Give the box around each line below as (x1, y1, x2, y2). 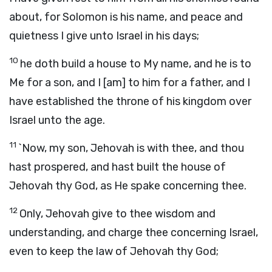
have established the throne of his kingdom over (9, 95, 251, 108)
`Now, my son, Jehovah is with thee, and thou (18, 141, 244, 155)
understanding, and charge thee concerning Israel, (9, 226, 258, 239)
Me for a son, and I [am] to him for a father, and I (9, 76, 250, 89)
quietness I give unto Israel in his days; (9, 29, 199, 42)
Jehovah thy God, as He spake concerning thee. (9, 179, 246, 192)
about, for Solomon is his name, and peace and (9, 10, 243, 24)
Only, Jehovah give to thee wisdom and (19, 207, 216, 220)
